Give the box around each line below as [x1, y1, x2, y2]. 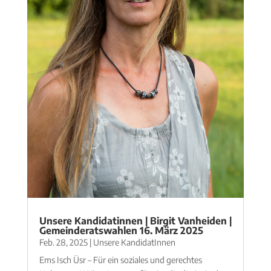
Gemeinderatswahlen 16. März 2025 [39, 224, 203, 237]
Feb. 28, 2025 [39, 237, 88, 247]
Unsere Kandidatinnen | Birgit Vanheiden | [39, 214, 232, 227]
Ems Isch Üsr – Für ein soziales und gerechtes [39, 254, 202, 265]
